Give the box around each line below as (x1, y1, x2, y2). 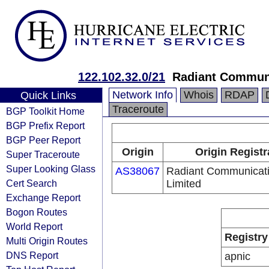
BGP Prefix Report (6, 120, 85, 131)
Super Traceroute (6, 149, 80, 160)
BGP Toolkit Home (6, 106, 85, 116)
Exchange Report (6, 192, 80, 203)
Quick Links (20, 89, 76, 101)
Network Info (112, 89, 173, 101)
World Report (6, 221, 62, 232)
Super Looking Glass (6, 163, 95, 174)
